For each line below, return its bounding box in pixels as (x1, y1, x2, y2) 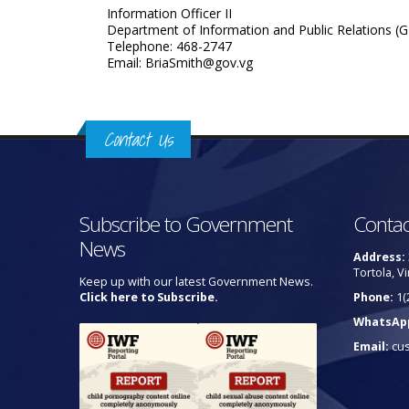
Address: (353, 249, 405, 265)
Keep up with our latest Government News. (79, 274, 313, 289)
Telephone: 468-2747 (107, 37, 232, 55)
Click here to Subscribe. (79, 289, 218, 305)
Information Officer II (107, 5, 232, 22)
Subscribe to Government (79, 210, 292, 238)
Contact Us (104, 124, 173, 154)
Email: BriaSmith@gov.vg (107, 54, 253, 71)
